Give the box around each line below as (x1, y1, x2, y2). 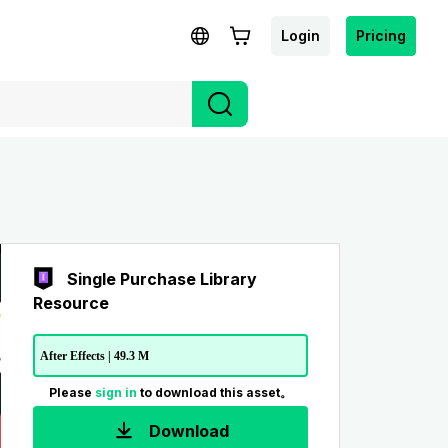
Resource (32, 293, 109, 313)
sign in (94, 384, 140, 400)
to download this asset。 (139, 384, 292, 400)
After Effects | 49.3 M (39, 348, 149, 363)
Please (48, 384, 95, 400)
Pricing (356, 26, 406, 44)
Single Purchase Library (66, 269, 257, 289)
